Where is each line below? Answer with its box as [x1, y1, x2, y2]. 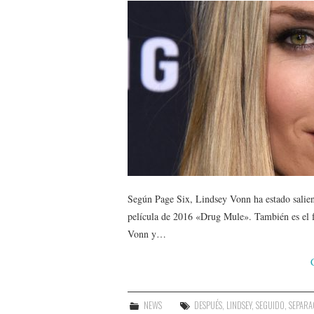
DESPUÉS [194, 298, 223, 312]
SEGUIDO [256, 298, 285, 312]
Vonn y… [128, 226, 166, 240]
